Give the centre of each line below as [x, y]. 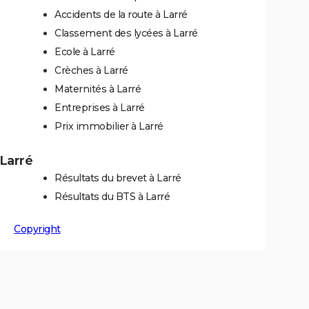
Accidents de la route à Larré [121, 14]
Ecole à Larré [85, 52]
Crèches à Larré [91, 70]
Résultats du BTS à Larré [112, 197]
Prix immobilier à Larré [109, 126]
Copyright [37, 229]
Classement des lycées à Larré [126, 33]
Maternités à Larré [98, 89]
